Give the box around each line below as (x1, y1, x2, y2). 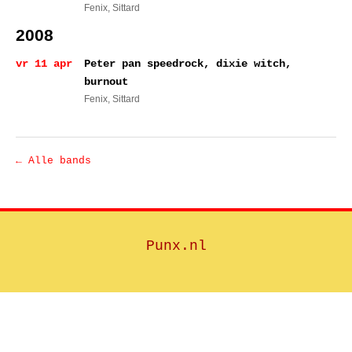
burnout (84, 75, 128, 88)
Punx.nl (145, 238, 207, 254)
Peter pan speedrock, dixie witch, (84, 57, 291, 70)
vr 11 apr (16, 57, 72, 70)
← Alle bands (16, 155, 91, 167)
